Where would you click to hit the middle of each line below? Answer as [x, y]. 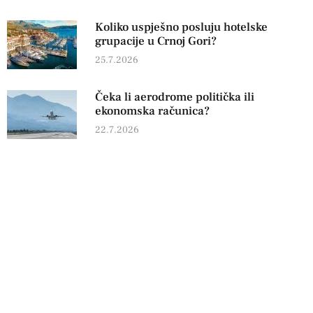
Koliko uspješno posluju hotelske [181, 28]
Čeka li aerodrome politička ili [174, 97]
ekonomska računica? [152, 111]
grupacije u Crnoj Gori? [155, 42]
